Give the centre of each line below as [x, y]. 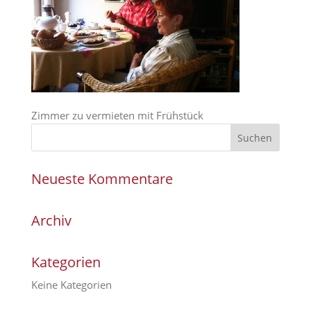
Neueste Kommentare [102, 179]
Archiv [51, 220]
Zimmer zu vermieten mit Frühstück [117, 115]
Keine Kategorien [71, 285]
